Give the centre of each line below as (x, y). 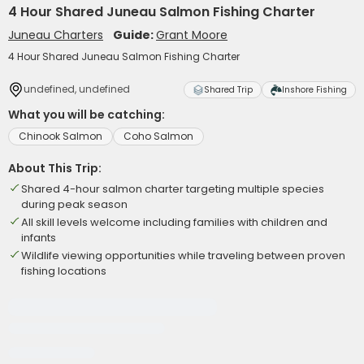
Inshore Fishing (314, 90)
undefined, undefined (77, 89)
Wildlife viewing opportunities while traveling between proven (183, 256)
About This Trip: (55, 168)
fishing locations (64, 271)
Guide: (134, 35)
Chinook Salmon (61, 136)
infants (39, 238)
